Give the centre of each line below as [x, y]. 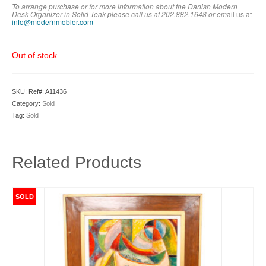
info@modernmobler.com [53, 22]
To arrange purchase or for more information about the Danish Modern [125, 6]
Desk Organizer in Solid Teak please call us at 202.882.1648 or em [119, 14]
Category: [27, 103]
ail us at [239, 14]
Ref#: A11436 [47, 91]
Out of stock [34, 55]
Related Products [77, 162]
